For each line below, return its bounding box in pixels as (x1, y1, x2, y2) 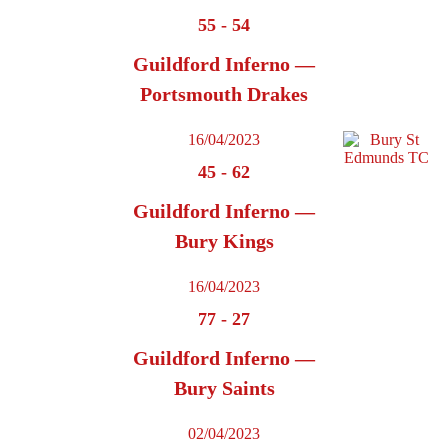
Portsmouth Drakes (140, 83, 308, 106)
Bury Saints (173, 377, 275, 400)
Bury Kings (174, 230, 274, 253)
